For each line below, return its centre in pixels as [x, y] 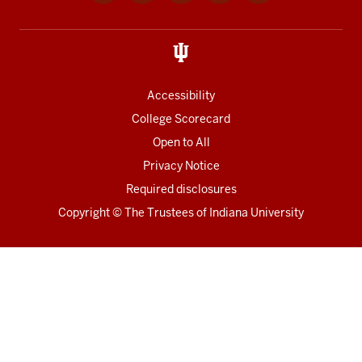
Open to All [181, 143]
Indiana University [257, 213]
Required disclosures [181, 189]
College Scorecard [181, 119]
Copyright [84, 213]
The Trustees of [167, 213]
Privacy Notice [181, 166]
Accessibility [181, 96]
